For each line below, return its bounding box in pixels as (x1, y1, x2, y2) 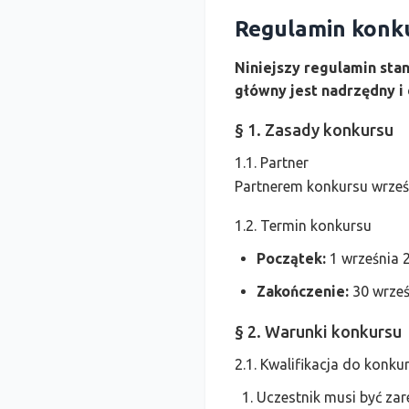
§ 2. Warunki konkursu (235, 322, 402, 341)
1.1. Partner (235, 154, 309, 171)
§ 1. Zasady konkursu (235, 121, 393, 139)
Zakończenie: (257, 283, 349, 299)
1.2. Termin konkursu (235, 217, 372, 234)
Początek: (257, 250, 326, 267)
